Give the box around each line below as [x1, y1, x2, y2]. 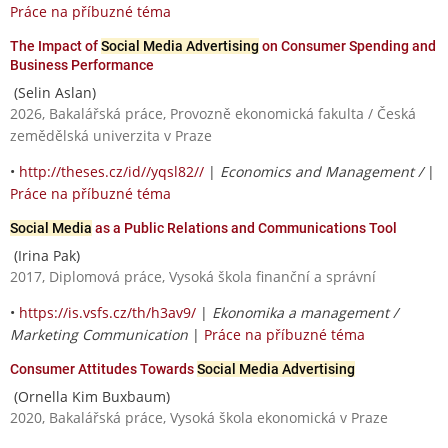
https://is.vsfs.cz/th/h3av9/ [19, 302, 196, 322]
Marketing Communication [10, 324, 188, 344]
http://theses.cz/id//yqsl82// [19, 161, 204, 181]
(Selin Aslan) [10, 82, 96, 102]
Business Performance [10, 56, 154, 73]
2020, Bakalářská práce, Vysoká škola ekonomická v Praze [10, 407, 388, 427]
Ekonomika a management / [212, 302, 398, 322]
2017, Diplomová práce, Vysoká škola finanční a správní [10, 266, 376, 286]
